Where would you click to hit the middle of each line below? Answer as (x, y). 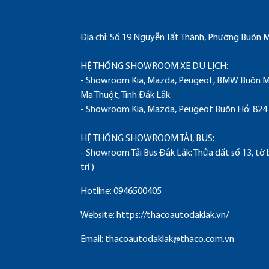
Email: (92, 239)
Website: (99, 215)
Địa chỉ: (95, 38)
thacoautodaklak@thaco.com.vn (170, 239)
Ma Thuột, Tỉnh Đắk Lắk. (126, 95)
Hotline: (97, 191)
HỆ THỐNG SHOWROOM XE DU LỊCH (154, 66)
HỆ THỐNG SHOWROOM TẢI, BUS (147, 138)
